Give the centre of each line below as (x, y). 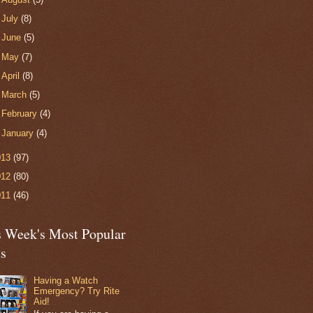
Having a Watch (66, 281)
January (19, 133)
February (21, 114)
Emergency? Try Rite (77, 291)
